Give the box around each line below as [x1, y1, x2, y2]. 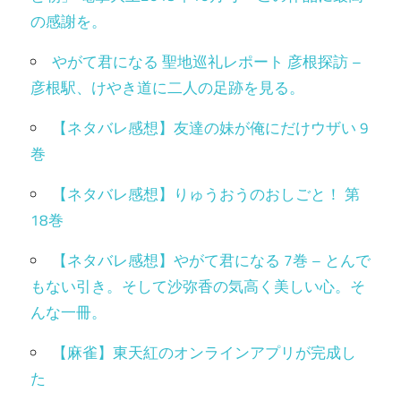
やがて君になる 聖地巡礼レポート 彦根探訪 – [52, 50, 362, 74]
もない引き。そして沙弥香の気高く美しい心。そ [30, 275, 365, 299]
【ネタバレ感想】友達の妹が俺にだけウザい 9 [52, 116, 369, 141]
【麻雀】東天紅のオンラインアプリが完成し [52, 341, 356, 365]
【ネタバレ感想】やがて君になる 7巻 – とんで [52, 249, 371, 273]
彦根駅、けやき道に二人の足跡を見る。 [30, 76, 304, 100]
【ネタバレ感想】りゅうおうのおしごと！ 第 [52, 183, 360, 207]
